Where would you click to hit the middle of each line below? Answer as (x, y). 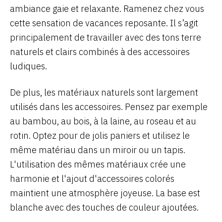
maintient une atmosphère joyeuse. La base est (105, 193)
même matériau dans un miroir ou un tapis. (98, 150)
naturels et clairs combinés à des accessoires (100, 52)
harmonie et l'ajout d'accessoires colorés (92, 179)
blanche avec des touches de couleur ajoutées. (104, 207)
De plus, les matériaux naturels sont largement (104, 92)
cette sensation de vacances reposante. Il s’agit (104, 23)
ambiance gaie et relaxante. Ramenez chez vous (107, 9)
